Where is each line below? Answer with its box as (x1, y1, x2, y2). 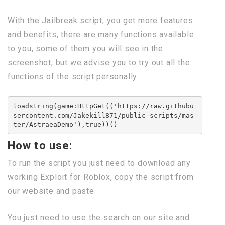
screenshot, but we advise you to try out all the (8, 58, 190, 68)
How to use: (8, 139, 73, 152)
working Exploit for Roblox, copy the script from (8, 172, 194, 182)
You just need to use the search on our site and (8, 213, 190, 223)
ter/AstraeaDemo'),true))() (13, 120, 118, 128)
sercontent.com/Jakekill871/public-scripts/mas (13, 111, 194, 119)
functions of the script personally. (8, 72, 139, 82)
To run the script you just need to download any (8, 158, 191, 168)
